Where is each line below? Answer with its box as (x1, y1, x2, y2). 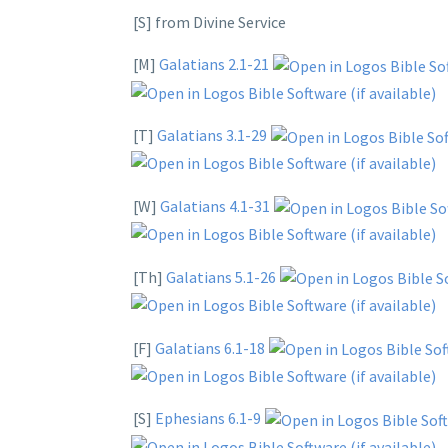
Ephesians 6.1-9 (155, 408, 261, 429)
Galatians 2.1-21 (159, 54, 269, 75)
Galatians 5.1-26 (166, 266, 276, 287)
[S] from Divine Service (127, 11, 286, 32)
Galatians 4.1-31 (160, 196, 270, 217)
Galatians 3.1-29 (157, 125, 267, 146)
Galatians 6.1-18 (155, 337, 265, 358)
